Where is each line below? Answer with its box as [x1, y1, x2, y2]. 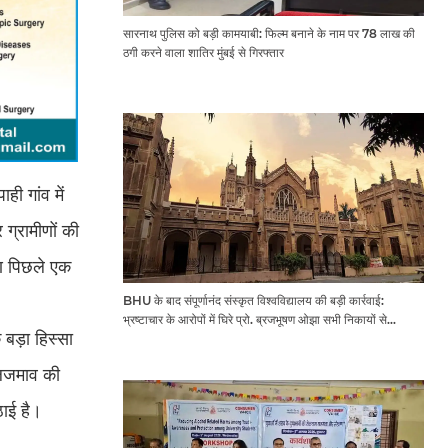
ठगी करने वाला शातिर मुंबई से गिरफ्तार [122, 45, 284, 61]
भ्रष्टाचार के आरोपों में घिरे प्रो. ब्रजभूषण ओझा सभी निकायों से [122, 311, 387, 327]
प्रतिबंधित [122, 330, 167, 346]
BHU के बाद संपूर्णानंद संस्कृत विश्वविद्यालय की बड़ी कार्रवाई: [122, 292, 384, 308]
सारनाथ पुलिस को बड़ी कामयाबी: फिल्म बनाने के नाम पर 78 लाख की [122, 26, 415, 42]
